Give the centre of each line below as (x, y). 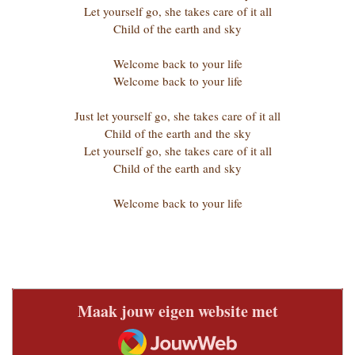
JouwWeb (151, 330)
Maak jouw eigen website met (177, 311)
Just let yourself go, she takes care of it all (177, 116)
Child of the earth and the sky (177, 134)
